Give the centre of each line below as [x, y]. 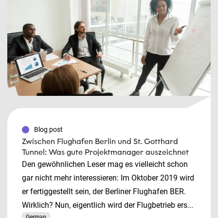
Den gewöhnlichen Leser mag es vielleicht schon [105, 164]
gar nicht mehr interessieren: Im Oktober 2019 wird [108, 178]
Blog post [48, 129]
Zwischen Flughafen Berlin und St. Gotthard [100, 141]
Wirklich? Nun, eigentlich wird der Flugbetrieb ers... [108, 205]
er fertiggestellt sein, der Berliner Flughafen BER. [104, 191]
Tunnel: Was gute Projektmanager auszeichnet [105, 152]
